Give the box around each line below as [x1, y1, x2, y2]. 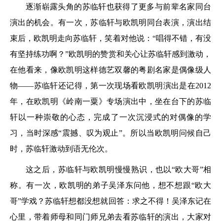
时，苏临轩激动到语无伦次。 [10, 145, 112, 153]
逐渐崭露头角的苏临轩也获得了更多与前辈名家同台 [26, 2, 211, 11]
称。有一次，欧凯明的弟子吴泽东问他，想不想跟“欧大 [10, 181, 211, 189]
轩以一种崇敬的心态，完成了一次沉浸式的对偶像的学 [10, 113, 211, 121]
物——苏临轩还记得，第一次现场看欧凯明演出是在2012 [10, 81, 211, 90]
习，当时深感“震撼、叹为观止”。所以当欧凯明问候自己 [10, 129, 211, 137]
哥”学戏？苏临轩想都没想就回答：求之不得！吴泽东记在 [10, 197, 211, 205]
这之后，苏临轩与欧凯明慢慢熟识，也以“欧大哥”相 [26, 165, 211, 174]
